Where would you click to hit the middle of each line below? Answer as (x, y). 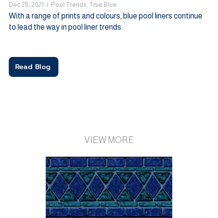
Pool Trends (69, 5)
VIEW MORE (109, 140)
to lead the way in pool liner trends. (65, 27)
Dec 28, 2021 (26, 5)
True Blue (103, 5)
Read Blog (33, 67)
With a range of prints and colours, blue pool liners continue (105, 16)
